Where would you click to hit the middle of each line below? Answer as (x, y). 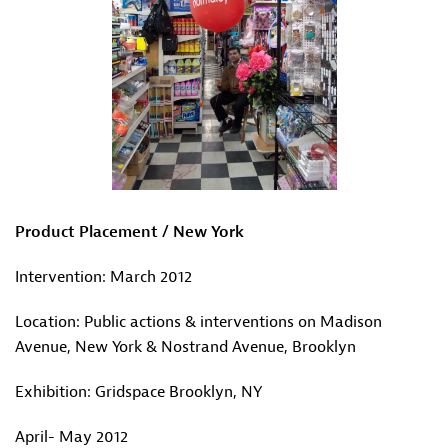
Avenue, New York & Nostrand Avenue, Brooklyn (185, 347)
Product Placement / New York (129, 232)
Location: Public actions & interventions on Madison (198, 322)
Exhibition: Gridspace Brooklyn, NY (138, 392)
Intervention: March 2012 (103, 277)
